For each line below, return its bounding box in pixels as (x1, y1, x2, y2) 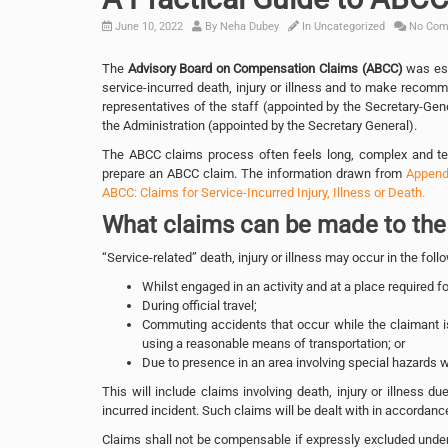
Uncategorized (314, 19, 385, 33)
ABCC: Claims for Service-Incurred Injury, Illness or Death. (102, 184, 425, 200)
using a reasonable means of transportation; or (142, 335, 405, 351)
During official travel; (142, 297, 257, 313)
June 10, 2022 (112, 19, 183, 33)
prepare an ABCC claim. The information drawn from (102, 165, 406, 181)
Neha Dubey (220, 19, 279, 33)
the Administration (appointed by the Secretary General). (102, 117, 417, 133)
